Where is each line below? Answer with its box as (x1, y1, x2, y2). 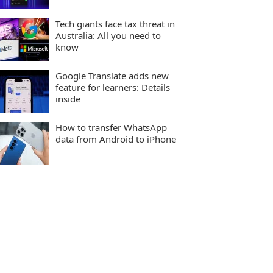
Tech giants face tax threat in (55, 18, 175, 30)
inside (55, 93, 80, 105)
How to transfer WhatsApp (55, 121, 167, 133)
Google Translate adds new (55, 69, 169, 82)
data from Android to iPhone (55, 133, 176, 145)
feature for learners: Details (55, 81, 170, 93)
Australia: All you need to (55, 29, 161, 41)
